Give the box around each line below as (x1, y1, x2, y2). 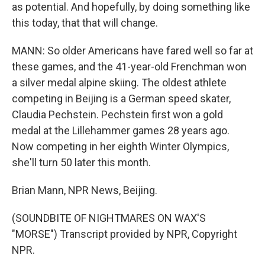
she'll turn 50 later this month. (12, 156, 151, 169)
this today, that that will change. (12, 17, 158, 29)
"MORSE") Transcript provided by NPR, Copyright (12, 228, 237, 240)
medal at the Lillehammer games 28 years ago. (12, 124, 230, 137)
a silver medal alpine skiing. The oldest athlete (12, 76, 227, 89)
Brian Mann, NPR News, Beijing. (12, 184, 157, 196)
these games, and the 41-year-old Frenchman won (12, 60, 247, 73)
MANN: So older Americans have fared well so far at (12, 44, 253, 57)
